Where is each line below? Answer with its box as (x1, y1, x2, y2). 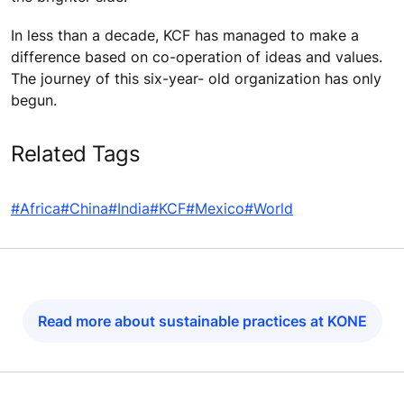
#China (60, 199, 108, 218)
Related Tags (11, 141, 141, 168)
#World (244, 199, 293, 218)
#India (108, 199, 150, 218)
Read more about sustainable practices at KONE (37, 312, 367, 331)
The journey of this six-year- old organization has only (11, 69, 381, 88)
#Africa (11, 199, 60, 218)
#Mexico (186, 199, 244, 218)
